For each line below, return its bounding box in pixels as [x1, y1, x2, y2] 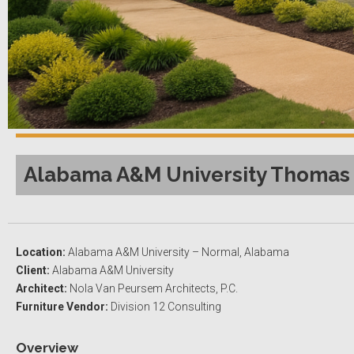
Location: [16, 245, 66, 258]
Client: [16, 263, 50, 277]
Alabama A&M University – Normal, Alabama [66, 245, 289, 258]
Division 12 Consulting [108, 299, 221, 313]
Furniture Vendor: [16, 299, 108, 313]
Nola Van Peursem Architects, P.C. [67, 281, 238, 295]
